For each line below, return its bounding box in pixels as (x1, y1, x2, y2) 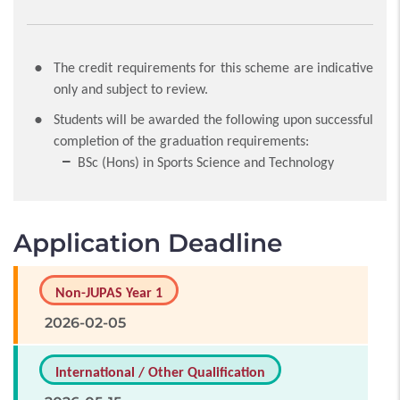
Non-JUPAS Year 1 (55, 284, 162, 301)
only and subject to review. (54, 80, 208, 97)
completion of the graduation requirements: (54, 132, 309, 149)
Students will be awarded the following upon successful (54, 111, 373, 128)
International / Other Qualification (55, 363, 265, 380)
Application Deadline (13, 228, 282, 258)
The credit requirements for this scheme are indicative (54, 59, 373, 76)
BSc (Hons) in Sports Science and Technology (78, 154, 334, 171)
